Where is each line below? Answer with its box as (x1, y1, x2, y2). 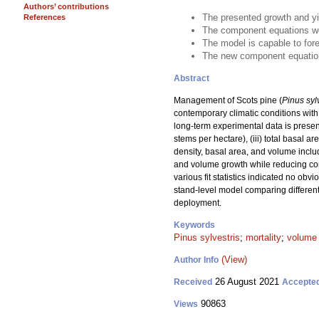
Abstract (174, 73, 209, 83)
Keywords (174, 220, 215, 230)
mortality (246, 232, 281, 243)
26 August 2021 (212, 276, 282, 287)
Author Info (174, 255, 219, 265)
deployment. (174, 198, 221, 208)
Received (174, 277, 212, 287)
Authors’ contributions (23, 2, 109, 11)
